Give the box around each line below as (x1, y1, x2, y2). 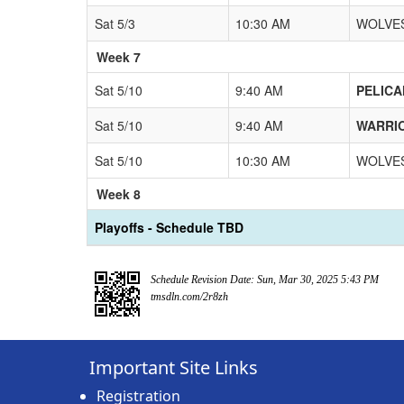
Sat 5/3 (95, 14, 135, 32)
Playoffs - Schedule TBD (95, 217, 243, 236)
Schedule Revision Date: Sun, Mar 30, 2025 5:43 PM (151, 272, 379, 286)
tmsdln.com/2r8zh (151, 289, 228, 303)
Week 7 (96, 47, 141, 66)
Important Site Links (89, 354, 258, 380)
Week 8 (96, 184, 141, 203)
